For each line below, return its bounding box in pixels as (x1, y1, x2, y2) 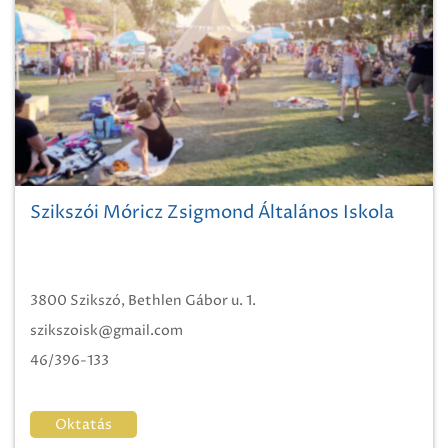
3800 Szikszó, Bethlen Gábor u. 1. (30, 291, 256, 311)
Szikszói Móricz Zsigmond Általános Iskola (30, 200, 394, 226)
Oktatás (55, 415, 112, 435)
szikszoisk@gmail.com (30, 321, 183, 341)
